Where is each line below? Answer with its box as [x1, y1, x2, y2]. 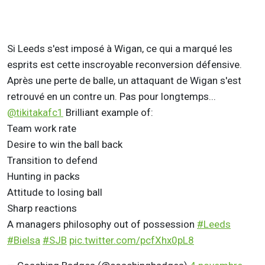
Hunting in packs [7, 170, 80, 182]
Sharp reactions [7, 202, 77, 214]
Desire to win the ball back [7, 138, 122, 150]
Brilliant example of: [63, 106, 153, 118]
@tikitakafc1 [7, 106, 63, 118]
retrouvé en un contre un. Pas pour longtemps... [7, 90, 216, 102]
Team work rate [7, 122, 76, 134]
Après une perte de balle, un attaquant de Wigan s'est [7, 74, 241, 86]
